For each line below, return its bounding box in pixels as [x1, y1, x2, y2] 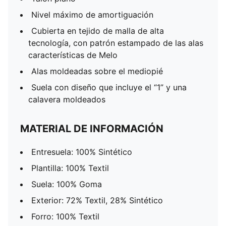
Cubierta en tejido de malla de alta [31, 26, 164, 36]
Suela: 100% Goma [31, 179, 102, 189]
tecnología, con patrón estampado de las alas [28, 38, 203, 48]
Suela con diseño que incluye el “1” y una [31, 82, 187, 92]
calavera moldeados [28, 94, 105, 104]
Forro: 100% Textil [31, 211, 99, 221]
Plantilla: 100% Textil [31, 163, 109, 173]
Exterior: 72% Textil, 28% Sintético [31, 195, 163, 205]
